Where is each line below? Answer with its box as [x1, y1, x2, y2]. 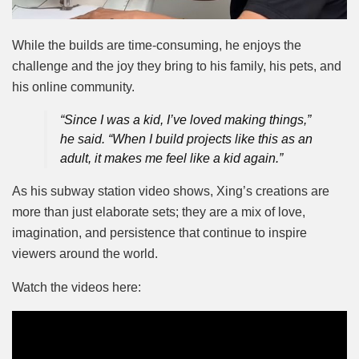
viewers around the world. [12, 247, 158, 261]
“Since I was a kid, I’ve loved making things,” [60, 113, 311, 127]
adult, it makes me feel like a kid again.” [60, 151, 283, 166]
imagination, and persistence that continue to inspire [12, 226, 307, 240]
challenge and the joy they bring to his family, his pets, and [12, 59, 341, 74]
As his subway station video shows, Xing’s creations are [12, 184, 329, 199]
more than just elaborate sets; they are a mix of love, [12, 205, 305, 220]
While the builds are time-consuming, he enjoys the [12, 38, 301, 53]
